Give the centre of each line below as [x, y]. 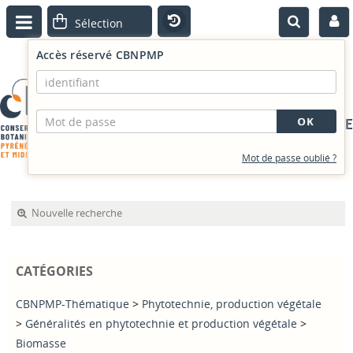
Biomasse [41, 343]
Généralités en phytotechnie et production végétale [161, 323]
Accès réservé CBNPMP [100, 55]
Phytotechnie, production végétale [232, 304]
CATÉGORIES [54, 271]
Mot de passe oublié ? [289, 158]
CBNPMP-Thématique [72, 304]
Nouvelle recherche [77, 213]
